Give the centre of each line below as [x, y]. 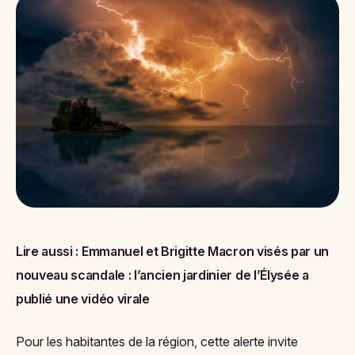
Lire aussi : [49, 251]
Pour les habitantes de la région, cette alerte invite [157, 342]
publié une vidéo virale [83, 299]
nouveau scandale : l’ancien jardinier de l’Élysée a [162, 275]
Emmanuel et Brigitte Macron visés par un [205, 251]
